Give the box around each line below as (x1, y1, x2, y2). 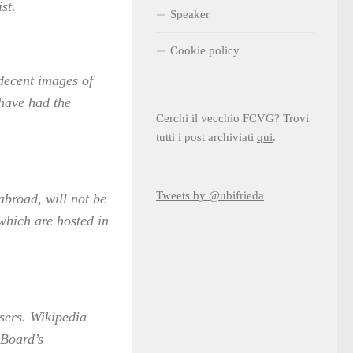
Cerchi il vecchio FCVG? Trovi (156, 112, 309, 124)
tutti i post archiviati (156, 131, 257, 143)
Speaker (170, 8, 210, 20)
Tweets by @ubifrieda (156, 189, 264, 202)
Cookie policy (170, 44, 240, 57)
